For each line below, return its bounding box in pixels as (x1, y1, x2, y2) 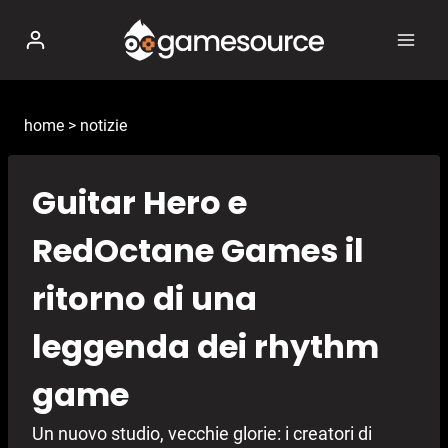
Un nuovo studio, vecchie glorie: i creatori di (32, 423, 372, 445)
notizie (80, 116, 127, 135)
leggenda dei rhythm (32, 324, 379, 370)
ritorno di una (32, 276, 257, 322)
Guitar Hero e (32, 180, 247, 226)
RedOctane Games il (32, 228, 364, 274)
